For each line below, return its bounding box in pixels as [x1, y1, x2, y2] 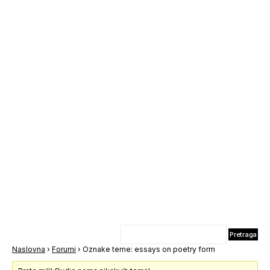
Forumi [52, 245, 76, 254]
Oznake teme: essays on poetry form [83, 245, 215, 254]
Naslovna [12, 245, 45, 254]
